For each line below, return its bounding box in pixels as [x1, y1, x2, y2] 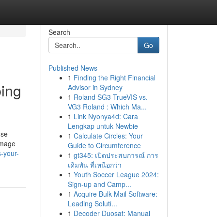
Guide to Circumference [67, 140, 141, 150]
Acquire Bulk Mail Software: [73, 189, 157, 199]
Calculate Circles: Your [73, 131, 143, 140]
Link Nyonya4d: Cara [73, 111, 138, 121]
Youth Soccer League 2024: [73, 170, 159, 179]
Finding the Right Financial [73, 73, 155, 82]
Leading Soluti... [67, 199, 117, 208]
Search [48, 27, 70, 37]
